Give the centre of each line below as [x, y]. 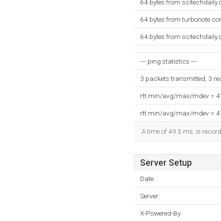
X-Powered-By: [161, 213]
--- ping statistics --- [168, 61]
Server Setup [166, 163]
